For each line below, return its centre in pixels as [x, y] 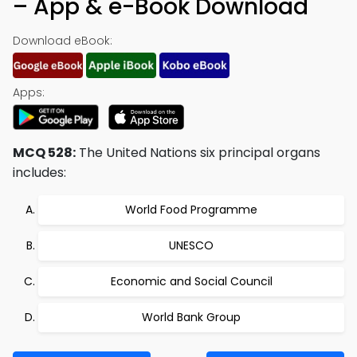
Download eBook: [63, 41]
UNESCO [191, 245]
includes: [39, 173]
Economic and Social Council [191, 281]
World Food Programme [191, 210]
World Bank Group [191, 317]
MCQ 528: [44, 153]
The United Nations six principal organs [198, 153]
